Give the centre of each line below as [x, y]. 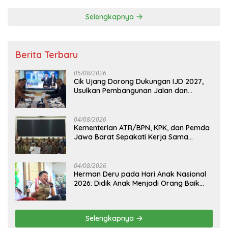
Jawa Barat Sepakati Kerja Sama [131, 137]
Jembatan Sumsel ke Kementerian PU [137, 99]
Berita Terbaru [47, 54]
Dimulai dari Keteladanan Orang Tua [136, 192]
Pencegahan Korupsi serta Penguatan [138, 146]
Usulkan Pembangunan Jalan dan [131, 90]
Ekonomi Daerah [102, 155]
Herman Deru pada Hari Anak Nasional [140, 174]
